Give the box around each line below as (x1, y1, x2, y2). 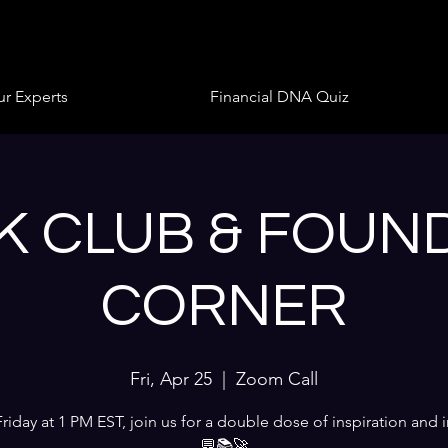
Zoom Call (236, 368, 318, 390)
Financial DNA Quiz (210, 87, 349, 106)
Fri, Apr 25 (130, 368, 212, 390)
